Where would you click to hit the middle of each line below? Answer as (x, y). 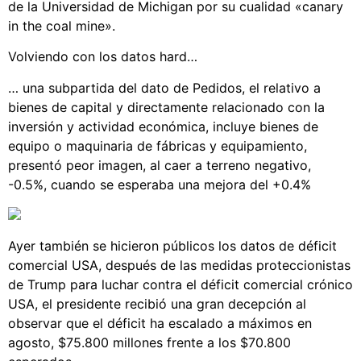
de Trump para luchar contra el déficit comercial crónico (180, 285)
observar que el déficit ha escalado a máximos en (160, 324)
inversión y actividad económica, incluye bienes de (163, 126)
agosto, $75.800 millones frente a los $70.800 (149, 343)
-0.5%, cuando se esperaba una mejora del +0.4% (160, 184)
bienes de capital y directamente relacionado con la (166, 107)
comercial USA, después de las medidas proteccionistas (179, 266)
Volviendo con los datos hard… (103, 57)
